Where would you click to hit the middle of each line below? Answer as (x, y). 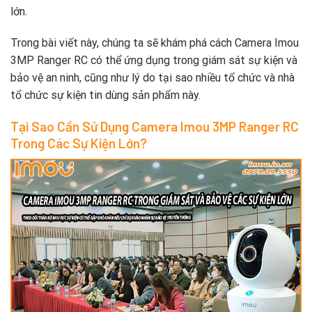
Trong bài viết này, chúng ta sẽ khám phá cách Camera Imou (155, 43)
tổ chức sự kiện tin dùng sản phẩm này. (106, 95)
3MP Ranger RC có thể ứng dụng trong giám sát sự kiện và (154, 61)
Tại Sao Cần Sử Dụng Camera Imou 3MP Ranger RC (155, 127)
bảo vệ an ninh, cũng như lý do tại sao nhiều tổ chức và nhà (153, 78)
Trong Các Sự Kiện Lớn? (79, 143)
